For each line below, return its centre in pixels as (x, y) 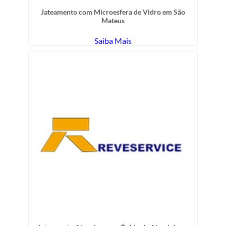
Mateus (113, 20)
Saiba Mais (113, 40)
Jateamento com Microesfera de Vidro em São (113, 12)
